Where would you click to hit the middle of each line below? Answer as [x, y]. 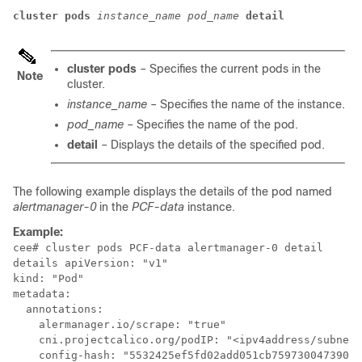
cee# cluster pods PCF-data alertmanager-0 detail [168, 248]
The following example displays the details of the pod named [173, 192]
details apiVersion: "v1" [90, 263]
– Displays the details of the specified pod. [211, 145]
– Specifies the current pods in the [230, 69]
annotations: [58, 309]
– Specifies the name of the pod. [213, 125]
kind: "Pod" [48, 279]
